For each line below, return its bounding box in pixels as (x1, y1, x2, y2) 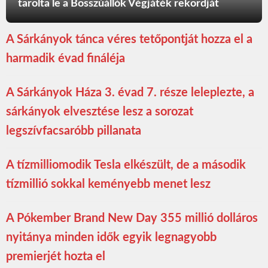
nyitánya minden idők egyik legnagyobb (6, 232, 217, 244)
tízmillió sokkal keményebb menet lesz (6, 178, 211, 191)
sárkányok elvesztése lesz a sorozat (6, 106, 193, 118)
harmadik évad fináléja (6, 53, 125, 65)
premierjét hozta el (6, 251, 105, 263)
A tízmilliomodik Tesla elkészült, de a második (6, 159, 246, 172)
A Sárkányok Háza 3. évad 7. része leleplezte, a (6, 87, 254, 99)
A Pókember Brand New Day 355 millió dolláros (6, 212, 258, 225)
